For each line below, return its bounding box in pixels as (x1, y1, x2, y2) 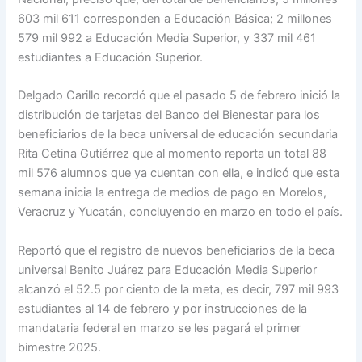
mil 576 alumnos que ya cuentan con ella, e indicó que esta (18, 166, 340, 181)
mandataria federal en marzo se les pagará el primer (18, 320, 301, 335)
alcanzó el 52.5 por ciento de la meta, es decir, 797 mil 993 (18, 281, 339, 297)
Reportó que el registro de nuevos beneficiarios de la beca (18, 242, 335, 258)
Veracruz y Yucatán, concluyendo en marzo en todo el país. (18, 204, 343, 220)
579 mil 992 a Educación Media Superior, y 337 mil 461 (18, 31, 317, 46)
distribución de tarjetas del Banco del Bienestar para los (18, 107, 321, 123)
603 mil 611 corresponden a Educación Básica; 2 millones (18, 11, 333, 27)
